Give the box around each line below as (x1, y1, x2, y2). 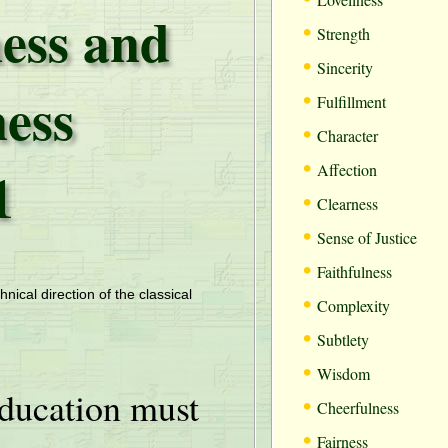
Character (317, 125, 378, 146)
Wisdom (317, 363, 370, 384)
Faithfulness (317, 261, 392, 282)
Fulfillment (317, 91, 386, 112)
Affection (317, 159, 377, 180)
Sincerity (317, 57, 373, 78)
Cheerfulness (317, 397, 399, 418)
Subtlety (317, 329, 369, 350)
